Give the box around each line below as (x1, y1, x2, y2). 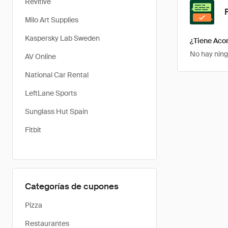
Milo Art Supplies (25, 15, 78, 24)
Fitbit (25, 125, 41, 134)
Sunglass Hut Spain (25, 107, 88, 116)
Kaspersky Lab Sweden (25, 34, 100, 43)
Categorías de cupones (25, 181, 119, 192)
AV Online (25, 52, 56, 61)
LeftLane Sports (25, 89, 77, 98)
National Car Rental (25, 70, 89, 79)
